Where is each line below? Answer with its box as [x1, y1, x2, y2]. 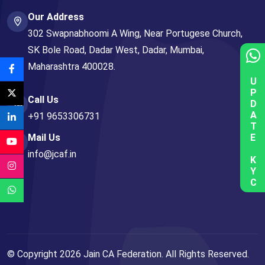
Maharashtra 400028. [28, 61, 115, 73]
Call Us [28, 94, 59, 106]
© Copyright [7, 248, 60, 260]
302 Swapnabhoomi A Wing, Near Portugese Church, [28, 28, 243, 40]
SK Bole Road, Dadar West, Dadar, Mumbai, [28, 44, 204, 56]
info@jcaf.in [28, 148, 76, 160]
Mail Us [28, 132, 60, 144]
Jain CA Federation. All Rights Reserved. [81, 248, 249, 260]
